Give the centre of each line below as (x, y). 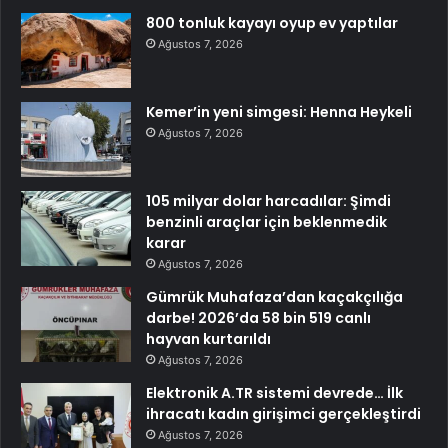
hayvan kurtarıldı (208, 339)
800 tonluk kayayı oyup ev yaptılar (272, 23)
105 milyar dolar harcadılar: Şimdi (268, 201)
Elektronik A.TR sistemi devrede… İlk (274, 393)
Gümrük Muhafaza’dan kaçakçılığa (274, 297)
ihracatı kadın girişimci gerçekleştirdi (283, 414)
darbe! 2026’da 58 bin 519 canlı (258, 318)
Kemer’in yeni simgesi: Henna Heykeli (279, 112)
